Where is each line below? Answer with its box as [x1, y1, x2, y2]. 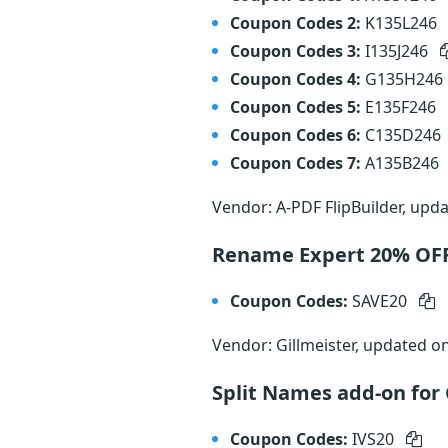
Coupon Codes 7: [230, 152, 361, 174]
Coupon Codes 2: [230, 12, 361, 34]
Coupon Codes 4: [230, 68, 361, 90]
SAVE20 [352, 290, 411, 312]
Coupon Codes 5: [230, 96, 361, 118]
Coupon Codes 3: [230, 40, 361, 62]
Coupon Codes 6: [230, 124, 361, 146]
